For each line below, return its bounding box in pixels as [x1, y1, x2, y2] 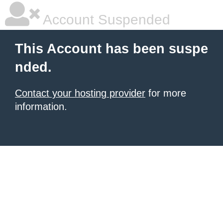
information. [15, 101, 67, 112]
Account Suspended [40, 12, 170, 27]
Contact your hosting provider [15, 88, 145, 99]
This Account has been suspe [15, 41, 208, 56]
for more [145, 88, 186, 99]
